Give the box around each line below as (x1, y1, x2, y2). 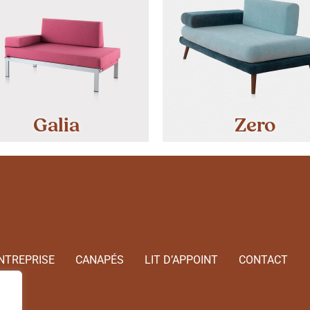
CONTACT (238, 253, 288, 266)
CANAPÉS (75, 253, 124, 266)
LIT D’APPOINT (144, 253, 218, 266)
